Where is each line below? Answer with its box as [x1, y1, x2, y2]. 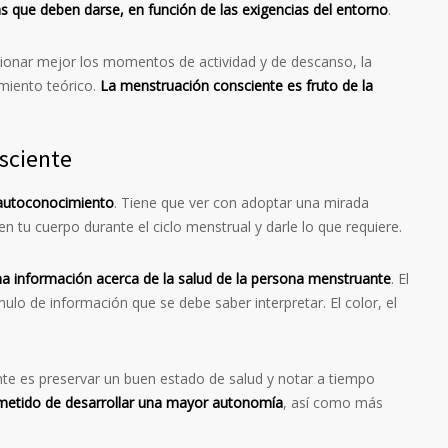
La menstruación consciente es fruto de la [100, 76, 373, 96]
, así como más [283, 393, 383, 413]
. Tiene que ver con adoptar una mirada [114, 193, 369, 213]
